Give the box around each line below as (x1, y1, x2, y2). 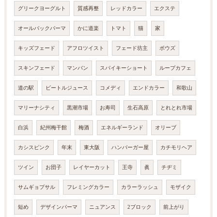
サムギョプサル (17, 185, 55, 190)
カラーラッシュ (121, 185, 158, 190)
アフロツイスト (66, 46, 104, 51)
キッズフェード (17, 46, 55, 51)
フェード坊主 (115, 46, 148, 51)
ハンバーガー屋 (111, 145, 149, 151)
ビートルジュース (45, 85, 88, 91)
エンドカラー (132, 85, 165, 91)
